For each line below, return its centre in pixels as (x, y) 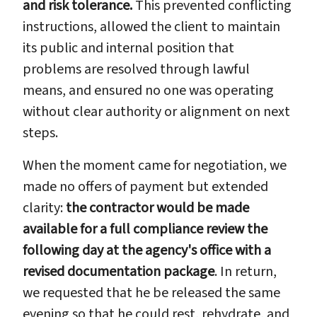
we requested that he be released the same (151, 293)
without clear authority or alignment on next (156, 111)
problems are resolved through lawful (136, 69)
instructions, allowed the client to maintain (151, 27)
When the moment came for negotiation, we (155, 165)
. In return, (246, 271)
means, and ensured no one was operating (148, 90)
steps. (40, 133)
